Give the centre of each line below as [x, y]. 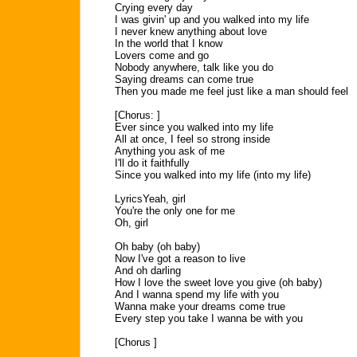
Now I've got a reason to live [180, 259]
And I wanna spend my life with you [197, 294]
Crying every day [154, 8]
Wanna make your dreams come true [200, 306]
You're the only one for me [175, 211]
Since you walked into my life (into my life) [213, 175]
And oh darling [148, 271]
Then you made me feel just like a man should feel [231, 91]
